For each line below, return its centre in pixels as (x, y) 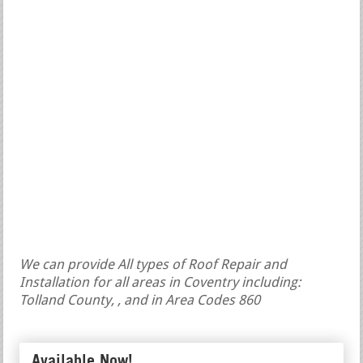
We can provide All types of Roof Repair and (154, 265)
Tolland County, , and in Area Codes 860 (140, 301)
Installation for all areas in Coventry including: (160, 283)
